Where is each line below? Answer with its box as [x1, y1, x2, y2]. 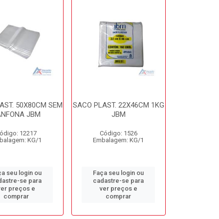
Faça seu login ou [93, 169, 144, 176]
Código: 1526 [99, 130, 137, 137]
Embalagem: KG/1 [93, 136, 144, 144]
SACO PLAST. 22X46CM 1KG [72, 101, 164, 109]
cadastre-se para [93, 177, 144, 184]
